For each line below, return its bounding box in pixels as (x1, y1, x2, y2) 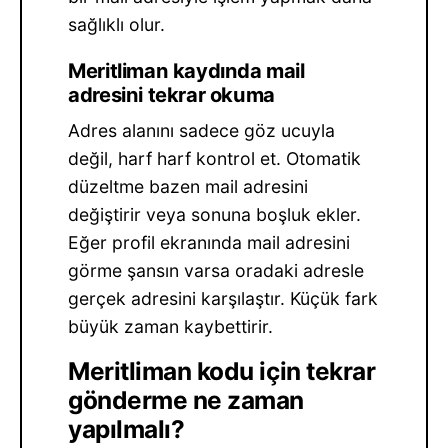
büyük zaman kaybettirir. (68, 315, 274, 337)
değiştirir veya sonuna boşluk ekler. (68, 203, 362, 225)
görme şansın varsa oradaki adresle (68, 259, 365, 281)
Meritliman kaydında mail (68, 58, 305, 83)
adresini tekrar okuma (68, 82, 275, 107)
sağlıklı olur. (68, 13, 166, 35)
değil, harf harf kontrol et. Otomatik (68, 147, 362, 169)
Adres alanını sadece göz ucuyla (68, 119, 336, 141)
